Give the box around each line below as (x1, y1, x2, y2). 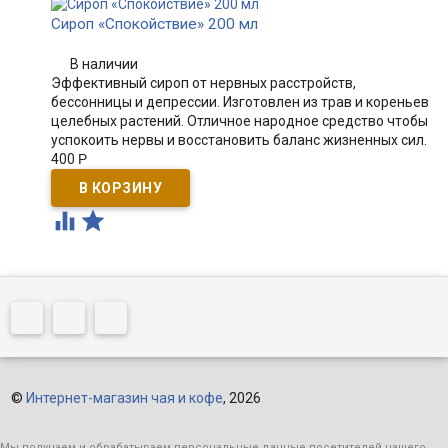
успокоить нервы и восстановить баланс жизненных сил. (50, 132, 427, 148)
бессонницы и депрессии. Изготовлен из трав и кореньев (50, 94, 429, 110)
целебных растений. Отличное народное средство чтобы (50, 113, 428, 129)
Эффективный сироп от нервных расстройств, (50, 75, 356, 91)
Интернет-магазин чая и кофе (25, 390, 223, 407)
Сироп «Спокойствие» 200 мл (50, 15, 258, 33)
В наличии (70, 56, 138, 72)
